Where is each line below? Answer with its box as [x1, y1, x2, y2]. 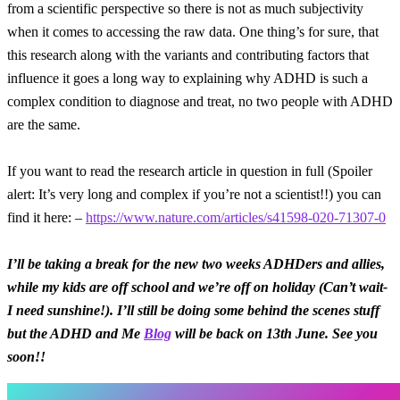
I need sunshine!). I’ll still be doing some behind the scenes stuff [7, 302, 379, 318]
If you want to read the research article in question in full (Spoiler [7, 162, 372, 179]
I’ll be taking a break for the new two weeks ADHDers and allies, [7, 255, 385, 271]
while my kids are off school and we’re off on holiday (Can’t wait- [7, 279, 387, 295]
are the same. [7, 116, 80, 132]
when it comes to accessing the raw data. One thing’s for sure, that [7, 23, 379, 39]
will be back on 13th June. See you [171, 325, 378, 341]
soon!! [7, 348, 46, 364]
